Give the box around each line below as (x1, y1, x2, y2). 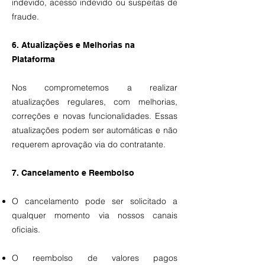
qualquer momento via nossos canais (12, 210, 177, 221)
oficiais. (12, 224, 40, 235)
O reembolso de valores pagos (12, 253, 177, 263)
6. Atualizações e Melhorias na (12, 40, 135, 50)
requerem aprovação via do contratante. (12, 139, 166, 150)
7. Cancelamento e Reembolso (12, 168, 134, 177)
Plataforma (12, 54, 55, 64)
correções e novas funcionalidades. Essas (12, 111, 177, 121)
